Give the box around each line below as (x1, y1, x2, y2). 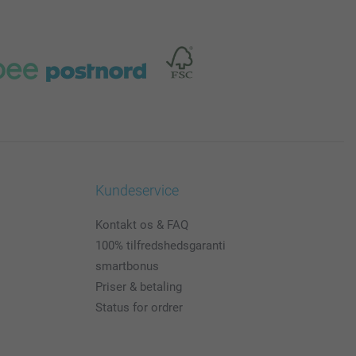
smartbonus (95, 259, 159, 274)
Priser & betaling (95, 280, 182, 295)
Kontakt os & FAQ (95, 218, 188, 233)
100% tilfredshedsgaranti (95, 238, 226, 253)
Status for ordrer (95, 300, 183, 315)
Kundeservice (95, 182, 179, 199)
